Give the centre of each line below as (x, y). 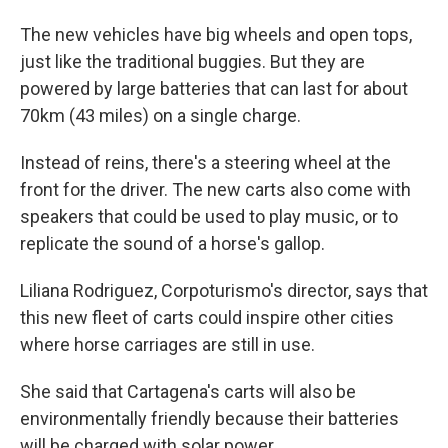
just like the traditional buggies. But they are (192, 61)
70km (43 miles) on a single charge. (160, 115)
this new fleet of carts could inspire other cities (207, 317)
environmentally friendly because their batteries (209, 418)
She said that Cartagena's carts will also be (188, 391)
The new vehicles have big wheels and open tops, (216, 34)
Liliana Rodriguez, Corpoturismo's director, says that (224, 290)
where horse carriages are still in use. (167, 344)
